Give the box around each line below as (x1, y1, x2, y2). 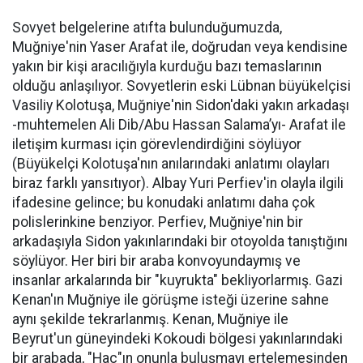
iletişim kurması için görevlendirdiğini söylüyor (12, 135, 301, 152)
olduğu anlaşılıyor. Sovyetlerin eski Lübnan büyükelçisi (12, 77, 351, 94)
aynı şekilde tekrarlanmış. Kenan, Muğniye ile (12, 310, 288, 327)
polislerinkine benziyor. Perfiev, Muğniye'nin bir (12, 213, 303, 230)
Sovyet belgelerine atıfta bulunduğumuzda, (12, 19, 282, 36)
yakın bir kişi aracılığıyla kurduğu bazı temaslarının (12, 58, 322, 75)
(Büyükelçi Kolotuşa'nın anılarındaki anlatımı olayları (12, 155, 330, 172)
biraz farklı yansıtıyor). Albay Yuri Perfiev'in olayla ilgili (12, 174, 344, 191)
